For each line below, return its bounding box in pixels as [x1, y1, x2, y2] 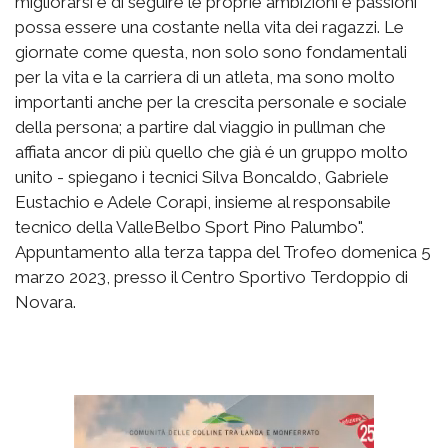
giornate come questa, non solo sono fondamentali [15, 42, 407, 63]
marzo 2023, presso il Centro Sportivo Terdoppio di [15, 267, 408, 288]
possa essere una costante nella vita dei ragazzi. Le [15, 17, 404, 38]
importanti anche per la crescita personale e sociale [15, 92, 407, 113]
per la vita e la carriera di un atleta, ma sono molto [15, 67, 395, 88]
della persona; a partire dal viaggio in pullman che [15, 117, 386, 138]
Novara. [15, 292, 76, 313]
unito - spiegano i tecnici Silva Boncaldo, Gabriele [15, 167, 389, 188]
